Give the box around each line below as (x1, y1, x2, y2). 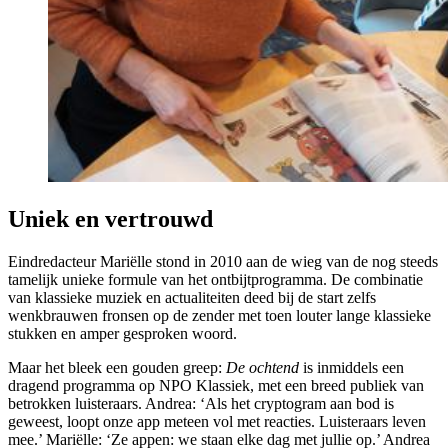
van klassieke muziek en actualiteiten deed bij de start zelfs (8, 288, 376, 306)
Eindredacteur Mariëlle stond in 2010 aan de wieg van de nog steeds (8, 252, 438, 270)
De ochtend (226, 358, 299, 376)
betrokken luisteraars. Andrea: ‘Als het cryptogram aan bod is (8, 394, 394, 412)
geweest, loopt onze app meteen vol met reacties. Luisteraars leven (8, 412, 426, 430)
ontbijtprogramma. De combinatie (211, 270, 423, 288)
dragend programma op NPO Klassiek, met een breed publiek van (8, 376, 424, 394)
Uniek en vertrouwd (8, 205, 213, 232)
